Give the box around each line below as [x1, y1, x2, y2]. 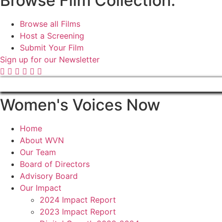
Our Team [20, 147, 56, 158]
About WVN [20, 135, 64, 146]
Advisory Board [20, 171, 78, 181]
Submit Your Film [20, 43, 84, 53]
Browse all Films [20, 19, 80, 29]
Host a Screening [20, 31, 84, 41]
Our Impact [20, 183, 61, 193]
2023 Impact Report [40, 207, 116, 217]
